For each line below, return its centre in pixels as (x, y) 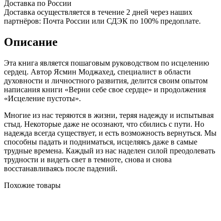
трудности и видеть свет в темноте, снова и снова (88, 159)
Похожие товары (32, 185)
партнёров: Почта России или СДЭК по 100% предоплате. (102, 21)
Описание (31, 42)
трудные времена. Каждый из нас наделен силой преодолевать (110, 150)
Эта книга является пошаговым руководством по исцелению (107, 63)
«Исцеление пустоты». (42, 98)
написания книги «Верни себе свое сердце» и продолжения (105, 89)
